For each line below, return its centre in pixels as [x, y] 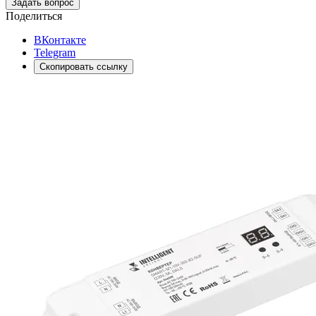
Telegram [55, 52]
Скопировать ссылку [84, 66]
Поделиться [34, 16]
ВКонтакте [60, 39]
